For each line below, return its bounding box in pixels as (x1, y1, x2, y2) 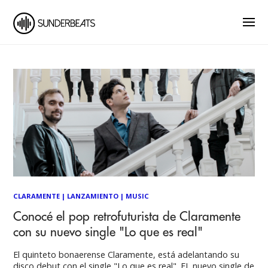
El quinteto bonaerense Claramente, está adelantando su (13, 249, 240, 261)
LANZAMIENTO (67, 191, 119, 200)
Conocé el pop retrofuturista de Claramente (13, 211, 241, 223)
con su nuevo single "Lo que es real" (13, 226, 203, 239)
